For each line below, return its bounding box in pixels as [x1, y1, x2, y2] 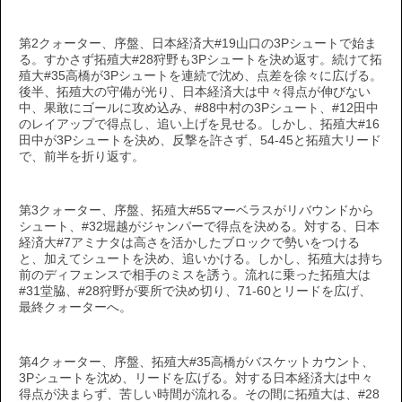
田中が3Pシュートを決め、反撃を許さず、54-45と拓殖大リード [19, 134, 381, 148]
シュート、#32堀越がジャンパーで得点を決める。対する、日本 [19, 220, 380, 234]
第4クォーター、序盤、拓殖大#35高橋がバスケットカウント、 [19, 354, 374, 369]
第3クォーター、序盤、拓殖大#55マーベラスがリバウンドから [19, 204, 374, 218]
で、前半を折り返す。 [19, 150, 144, 164]
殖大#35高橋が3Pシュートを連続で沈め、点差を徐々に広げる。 [19, 69, 382, 83]
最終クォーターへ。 [19, 301, 132, 315]
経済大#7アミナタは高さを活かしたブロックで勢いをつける [19, 236, 360, 250]
